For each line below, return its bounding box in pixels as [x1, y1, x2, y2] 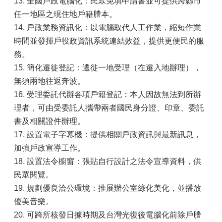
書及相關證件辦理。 [14, 117, 85, 125]
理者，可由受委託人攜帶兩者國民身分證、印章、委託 [14, 104, 204, 112]
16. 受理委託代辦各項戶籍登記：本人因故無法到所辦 [14, 90, 201, 99]
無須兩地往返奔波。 [14, 77, 85, 85]
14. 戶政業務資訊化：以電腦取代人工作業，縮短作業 [14, 23, 201, 32]
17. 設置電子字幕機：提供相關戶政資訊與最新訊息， [14, 130, 201, 139]
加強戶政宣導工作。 [14, 144, 85, 152]
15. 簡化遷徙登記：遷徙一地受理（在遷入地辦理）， [14, 63, 201, 72]
